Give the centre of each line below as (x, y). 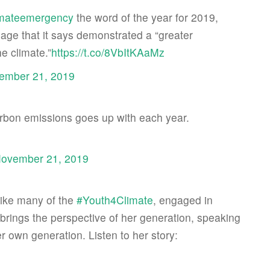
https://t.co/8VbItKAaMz (108, 52)
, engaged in (183, 200)
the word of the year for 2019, (146, 17)
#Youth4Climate (115, 200)
